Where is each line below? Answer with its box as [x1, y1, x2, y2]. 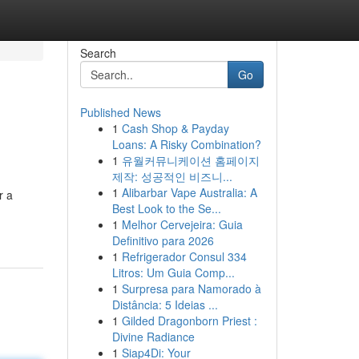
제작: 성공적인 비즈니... [111, 168, 232, 184]
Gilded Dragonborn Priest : [121, 313, 257, 329]
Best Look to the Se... [111, 200, 221, 216]
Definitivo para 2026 [111, 232, 214, 248]
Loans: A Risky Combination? [111, 136, 261, 152]
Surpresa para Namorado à [121, 280, 261, 296]
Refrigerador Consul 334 [121, 248, 247, 264]
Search [79, 45, 116, 61]
